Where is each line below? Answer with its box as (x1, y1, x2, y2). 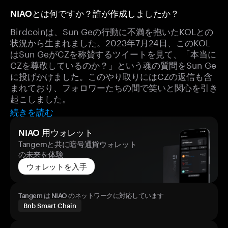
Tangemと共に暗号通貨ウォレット (18, 137, 137, 149)
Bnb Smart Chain (23, 202, 76, 210)
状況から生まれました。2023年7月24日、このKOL (10, 35, 210, 48)
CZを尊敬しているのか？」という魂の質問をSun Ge (10, 58, 216, 71)
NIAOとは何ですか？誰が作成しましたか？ (10, 8, 179, 18)
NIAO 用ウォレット (18, 127, 93, 137)
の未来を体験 (18, 147, 64, 159)
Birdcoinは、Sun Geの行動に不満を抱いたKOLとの (10, 24, 213, 37)
